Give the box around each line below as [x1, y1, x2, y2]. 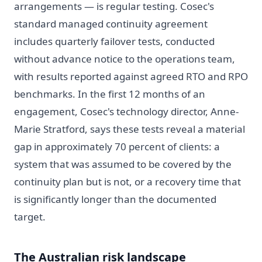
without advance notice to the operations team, [14, 51, 235, 65]
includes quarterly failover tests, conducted [14, 34, 215, 48]
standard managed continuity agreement [14, 16, 208, 30]
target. [14, 209, 46, 223]
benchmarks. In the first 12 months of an [14, 87, 205, 101]
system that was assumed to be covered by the [14, 157, 232, 171]
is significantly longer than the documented [14, 192, 216, 206]
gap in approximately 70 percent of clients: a [14, 139, 220, 153]
